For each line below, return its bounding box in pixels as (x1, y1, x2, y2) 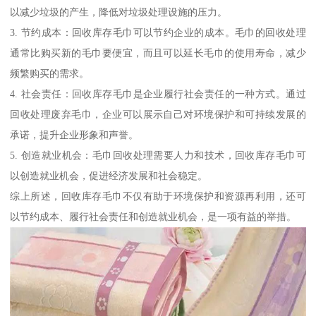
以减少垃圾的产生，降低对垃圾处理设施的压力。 (10, 6, 228, 18)
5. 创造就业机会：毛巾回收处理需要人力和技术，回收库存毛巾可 (10, 150, 306, 162)
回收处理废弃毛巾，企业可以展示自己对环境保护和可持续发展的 (10, 109, 306, 121)
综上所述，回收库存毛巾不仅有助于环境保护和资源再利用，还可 (10, 190, 306, 202)
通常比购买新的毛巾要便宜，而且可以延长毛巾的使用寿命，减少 (10, 47, 306, 59)
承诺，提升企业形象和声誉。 (10, 129, 139, 141)
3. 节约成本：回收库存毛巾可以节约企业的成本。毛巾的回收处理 (10, 27, 306, 39)
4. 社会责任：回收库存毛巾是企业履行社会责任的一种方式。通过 (10, 88, 306, 100)
